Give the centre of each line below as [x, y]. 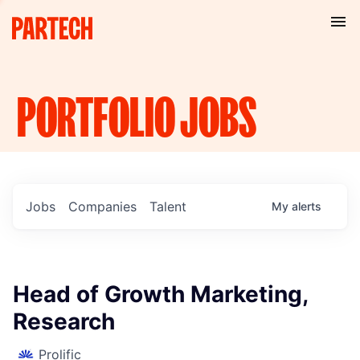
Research [64, 321]
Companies [102, 207]
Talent [168, 207]
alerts [307, 206]
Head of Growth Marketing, [160, 294]
